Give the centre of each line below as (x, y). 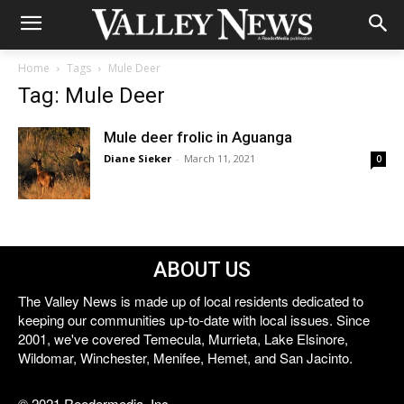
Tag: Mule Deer (92, 96)
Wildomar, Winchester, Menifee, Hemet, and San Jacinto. (185, 358)
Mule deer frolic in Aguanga (198, 137)
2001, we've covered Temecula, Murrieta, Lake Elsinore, (183, 339)
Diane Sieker (138, 158)
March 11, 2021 (220, 158)
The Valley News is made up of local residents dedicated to (191, 301)
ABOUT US (202, 270)
